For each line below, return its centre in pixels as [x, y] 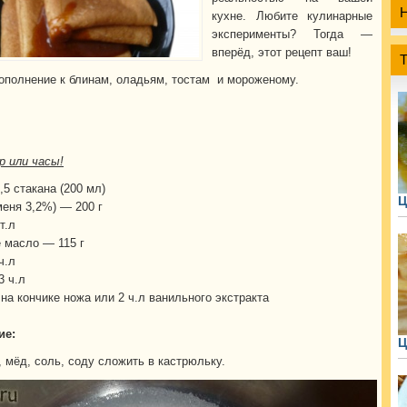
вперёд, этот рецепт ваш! [282, 52]
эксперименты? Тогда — [292, 34]
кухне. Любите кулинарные [292, 16]
